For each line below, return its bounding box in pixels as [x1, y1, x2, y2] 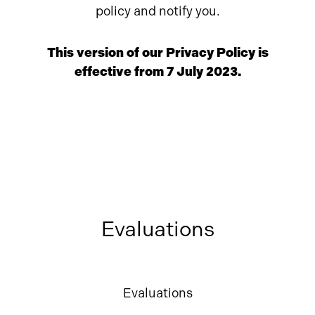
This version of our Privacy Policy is [46, 45, 269, 60]
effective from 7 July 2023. [74, 64, 241, 79]
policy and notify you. [95, 4, 220, 19]
